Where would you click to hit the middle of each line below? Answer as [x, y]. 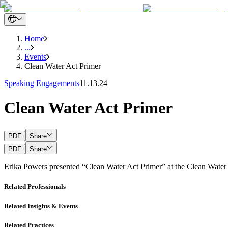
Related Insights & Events [41, 206]
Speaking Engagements [42, 83]
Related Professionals [35, 187]
